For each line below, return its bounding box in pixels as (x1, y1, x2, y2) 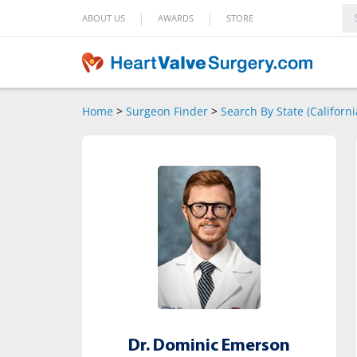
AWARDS (158, 11, 194, 24)
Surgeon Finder (126, 104, 208, 119)
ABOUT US (82, 11, 125, 24)
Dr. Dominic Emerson (127, 337, 290, 355)
